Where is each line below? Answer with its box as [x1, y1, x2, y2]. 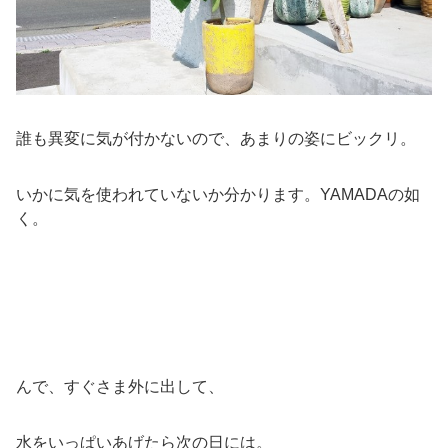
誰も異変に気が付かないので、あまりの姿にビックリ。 [16, 129, 416, 147]
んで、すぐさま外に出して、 [16, 377, 224, 395]
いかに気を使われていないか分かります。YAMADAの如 [16, 185, 420, 203]
